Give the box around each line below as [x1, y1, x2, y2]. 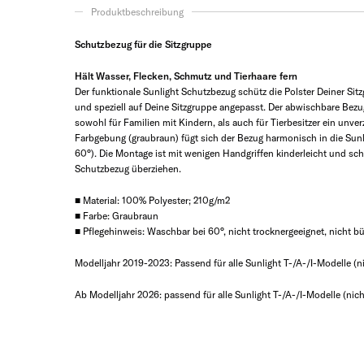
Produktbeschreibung [91, 6, 184, 18]
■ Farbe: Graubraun [75, 210, 158, 222]
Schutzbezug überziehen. [75, 162, 181, 175]
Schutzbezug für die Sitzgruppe [75, 38, 212, 50]
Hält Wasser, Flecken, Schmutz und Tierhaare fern [75, 70, 297, 82]
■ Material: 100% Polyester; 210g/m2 [75, 194, 230, 206]
